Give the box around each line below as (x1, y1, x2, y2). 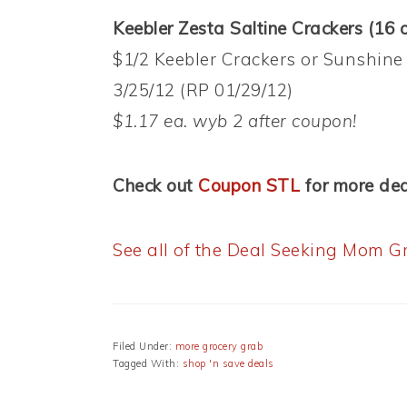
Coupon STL (198, 174, 300, 197)
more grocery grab (174, 340, 263, 353)
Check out (113, 174, 198, 197)
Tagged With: (113, 357, 183, 371)
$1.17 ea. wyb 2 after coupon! (113, 110, 357, 133)
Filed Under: (113, 340, 175, 353)
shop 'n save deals (182, 357, 274, 371)
